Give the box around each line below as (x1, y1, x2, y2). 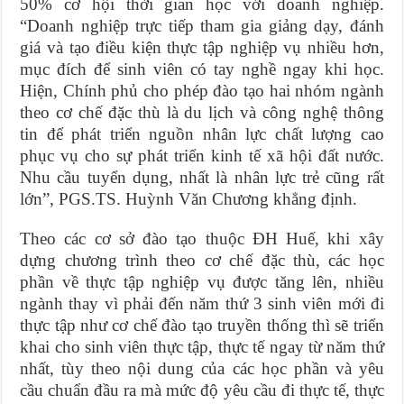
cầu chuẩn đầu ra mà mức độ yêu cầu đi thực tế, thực (20, 380, 384, 399)
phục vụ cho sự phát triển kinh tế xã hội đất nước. (20, 145, 384, 165)
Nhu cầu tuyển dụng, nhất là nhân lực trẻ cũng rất (20, 167, 384, 187)
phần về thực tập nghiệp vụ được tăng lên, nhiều (20, 271, 384, 291)
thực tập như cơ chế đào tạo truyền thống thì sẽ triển (20, 315, 384, 335)
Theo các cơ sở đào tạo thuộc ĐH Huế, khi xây (20, 228, 384, 248)
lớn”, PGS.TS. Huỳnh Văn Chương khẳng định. (20, 188, 358, 208)
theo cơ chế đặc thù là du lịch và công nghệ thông (20, 102, 384, 122)
